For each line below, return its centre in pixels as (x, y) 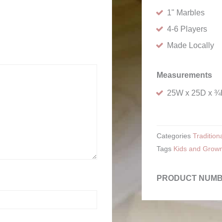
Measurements (185, 75)
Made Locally (191, 45)
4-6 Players (187, 29)
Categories (174, 136)
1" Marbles (186, 13)
